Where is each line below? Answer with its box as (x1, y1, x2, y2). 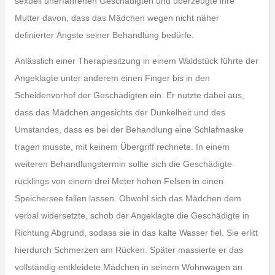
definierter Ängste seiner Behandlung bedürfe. (14, 30, 194, 40)
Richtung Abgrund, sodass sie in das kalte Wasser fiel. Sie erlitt (14, 228, 258, 238)
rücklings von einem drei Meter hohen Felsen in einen (14, 176, 223, 186)
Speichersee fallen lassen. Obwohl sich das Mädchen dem (14, 193, 241, 203)
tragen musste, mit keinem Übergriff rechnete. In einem (14, 142, 230, 152)
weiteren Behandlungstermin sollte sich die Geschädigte (14, 159, 232, 169)
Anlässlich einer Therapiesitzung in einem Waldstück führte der (14, 56, 258, 66)
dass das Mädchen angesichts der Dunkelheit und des (14, 107, 225, 117)
